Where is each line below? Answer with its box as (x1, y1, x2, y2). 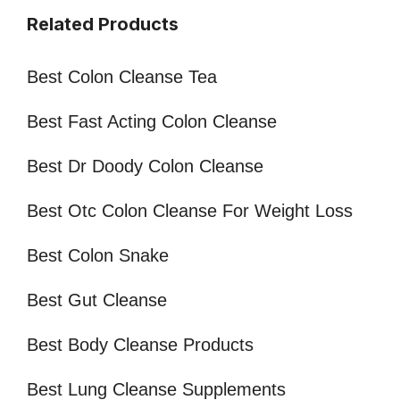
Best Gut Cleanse (27, 290, 167, 311)
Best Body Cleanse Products (27, 335, 254, 355)
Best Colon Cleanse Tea (27, 67, 217, 87)
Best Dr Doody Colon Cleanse (27, 156, 263, 177)
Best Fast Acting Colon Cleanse (27, 112, 277, 132)
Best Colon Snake (27, 246, 169, 266)
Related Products (27, 13, 179, 36)
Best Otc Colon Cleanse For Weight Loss (27, 201, 353, 221)
